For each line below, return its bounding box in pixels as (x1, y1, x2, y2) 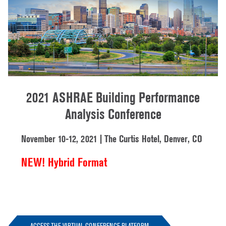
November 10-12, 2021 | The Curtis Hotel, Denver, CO (21, 133, 202, 145)
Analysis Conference (65, 105, 161, 123)
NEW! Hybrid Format (21, 155, 107, 169)
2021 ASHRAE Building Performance (26, 89, 200, 106)
